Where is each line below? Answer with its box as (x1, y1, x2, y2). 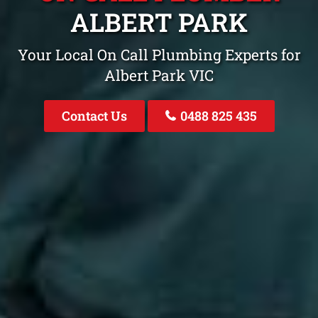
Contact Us (61, 107, 127, 125)
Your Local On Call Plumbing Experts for (17, 45, 301, 65)
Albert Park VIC (104, 65, 214, 86)
